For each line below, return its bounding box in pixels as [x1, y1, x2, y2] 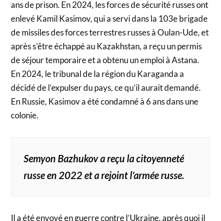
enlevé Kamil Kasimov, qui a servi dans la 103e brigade [11, 13, 208, 24]
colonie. [11, 110, 39, 120]
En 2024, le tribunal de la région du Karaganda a [11, 68, 184, 79]
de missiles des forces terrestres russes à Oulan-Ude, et [11, 27, 209, 37]
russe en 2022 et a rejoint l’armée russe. [24, 169, 185, 181]
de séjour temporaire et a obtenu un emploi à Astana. [11, 54, 200, 65]
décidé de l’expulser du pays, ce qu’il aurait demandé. [11, 82, 201, 93]
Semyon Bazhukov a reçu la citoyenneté [24, 152, 184, 164]
